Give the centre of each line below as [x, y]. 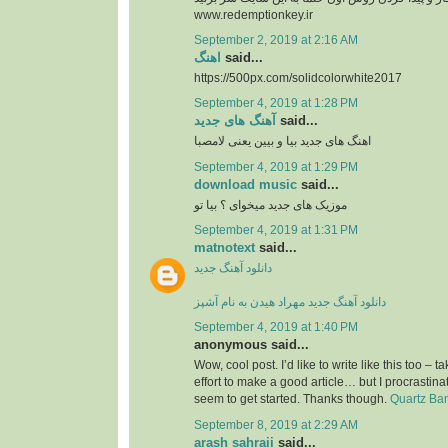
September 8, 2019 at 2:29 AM [276, 424]
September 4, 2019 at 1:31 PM [276, 229]
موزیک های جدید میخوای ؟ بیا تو [270, 204]
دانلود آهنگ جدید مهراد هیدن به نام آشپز [290, 302]
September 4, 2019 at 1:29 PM [276, 166]
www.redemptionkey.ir [253, 14]
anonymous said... [251, 345]
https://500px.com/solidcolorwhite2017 [298, 77]
